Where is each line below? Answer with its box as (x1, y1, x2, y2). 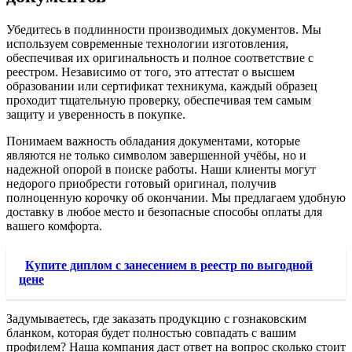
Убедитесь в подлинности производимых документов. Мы (6, 22, 321, 36)
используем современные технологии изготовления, (6, 36, 288, 50)
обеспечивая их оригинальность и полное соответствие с (6, 50, 313, 64)
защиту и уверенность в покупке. (6, 107, 185, 121)
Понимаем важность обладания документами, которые (6, 134, 300, 148)
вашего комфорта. (6, 218, 102, 233)
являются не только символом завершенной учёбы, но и (6, 148, 306, 162)
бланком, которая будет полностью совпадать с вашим (6, 325, 296, 339)
